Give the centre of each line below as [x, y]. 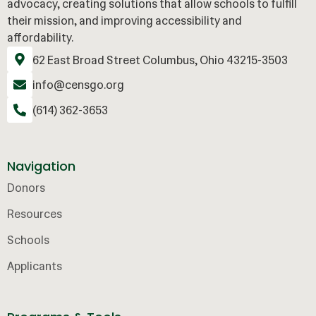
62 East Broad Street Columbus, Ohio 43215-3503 [160, 61]
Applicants [35, 267]
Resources [35, 214]
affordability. [40, 38]
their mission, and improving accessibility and [124, 21]
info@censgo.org [78, 85]
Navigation [41, 166]
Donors [26, 188]
